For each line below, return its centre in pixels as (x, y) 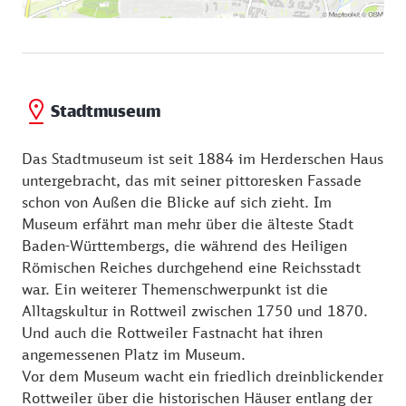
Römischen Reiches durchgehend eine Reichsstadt (191, 267)
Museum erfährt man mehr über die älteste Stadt (188, 223)
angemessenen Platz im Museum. (136, 354)
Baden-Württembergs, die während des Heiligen (184, 245)
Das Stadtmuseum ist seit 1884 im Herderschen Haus (203, 158)
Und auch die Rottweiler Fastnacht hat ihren (172, 332)
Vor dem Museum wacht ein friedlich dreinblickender (203, 376)
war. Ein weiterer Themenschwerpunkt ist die (175, 289)
